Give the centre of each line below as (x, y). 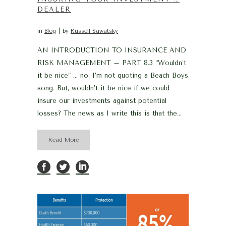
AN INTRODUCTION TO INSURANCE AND (112, 50)
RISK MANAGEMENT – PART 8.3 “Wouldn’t (112, 63)
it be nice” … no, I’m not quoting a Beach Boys (113, 76)
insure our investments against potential (102, 101)
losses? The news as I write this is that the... (109, 114)
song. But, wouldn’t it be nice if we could (103, 88)
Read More (64, 140)
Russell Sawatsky (94, 31)
